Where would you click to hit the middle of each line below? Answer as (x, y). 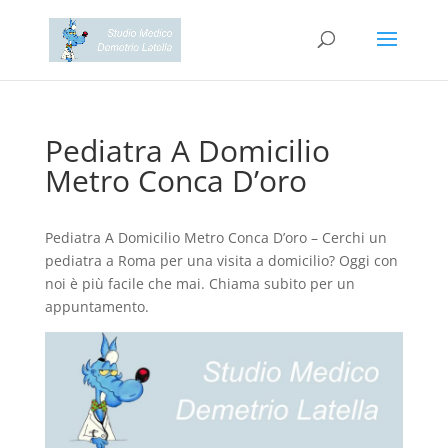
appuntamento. (96, 306)
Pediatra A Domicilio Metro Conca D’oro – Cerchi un (215, 237)
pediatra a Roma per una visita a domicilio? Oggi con (221, 260)
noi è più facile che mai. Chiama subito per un (199, 283)
